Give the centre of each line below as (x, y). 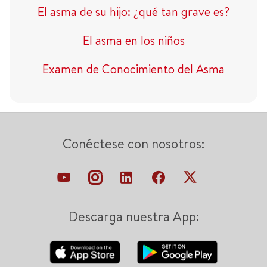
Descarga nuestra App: (133, 216)
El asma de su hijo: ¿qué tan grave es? (133, 12)
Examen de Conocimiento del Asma (133, 69)
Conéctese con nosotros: (133, 144)
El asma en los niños (133, 40)
